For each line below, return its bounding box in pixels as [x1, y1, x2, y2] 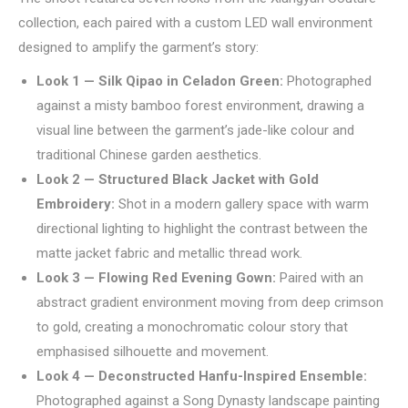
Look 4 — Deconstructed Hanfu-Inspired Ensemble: [36, 368, 367, 384]
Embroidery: [36, 196, 115, 212]
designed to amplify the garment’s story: [18, 39, 259, 56]
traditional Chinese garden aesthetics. [36, 147, 261, 163]
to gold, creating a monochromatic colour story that [36, 319, 348, 335]
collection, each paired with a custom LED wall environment [18, 15, 372, 31]
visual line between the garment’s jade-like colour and [36, 122, 354, 138]
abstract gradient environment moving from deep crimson [36, 294, 383, 311]
